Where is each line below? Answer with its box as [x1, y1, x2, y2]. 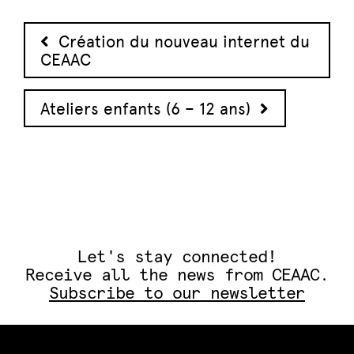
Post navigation [31, 23, 221, 46]
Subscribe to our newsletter [48, 285, 306, 303]
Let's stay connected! [77, 249, 277, 266]
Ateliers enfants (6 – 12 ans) [40, 98, 261, 119]
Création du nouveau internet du [49, 31, 311, 51]
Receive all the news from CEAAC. [24, 267, 330, 284]
